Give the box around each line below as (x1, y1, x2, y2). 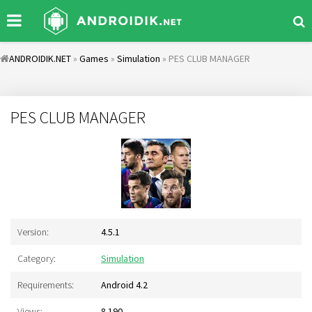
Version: (17, 226, 49, 238)
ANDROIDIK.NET (9, 52, 71, 65)
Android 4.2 (101, 279, 148, 291)
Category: (17, 252, 56, 265)
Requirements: (17, 279, 74, 291)
